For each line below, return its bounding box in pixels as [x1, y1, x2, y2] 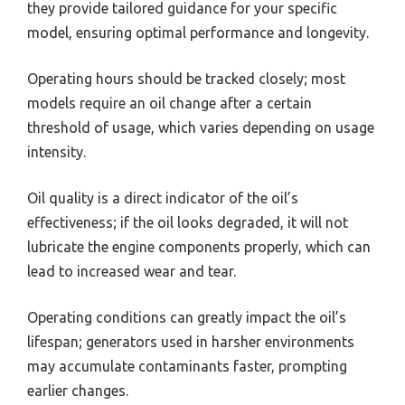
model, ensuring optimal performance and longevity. [27, 24, 369, 41]
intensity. [27, 144, 86, 160]
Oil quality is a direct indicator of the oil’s [27, 190, 298, 206]
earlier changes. [27, 382, 128, 399]
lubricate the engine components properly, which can [27, 239, 371, 255]
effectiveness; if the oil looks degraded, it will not [27, 214, 348, 231]
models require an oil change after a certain [27, 95, 312, 111]
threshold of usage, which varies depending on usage [27, 119, 374, 136]
